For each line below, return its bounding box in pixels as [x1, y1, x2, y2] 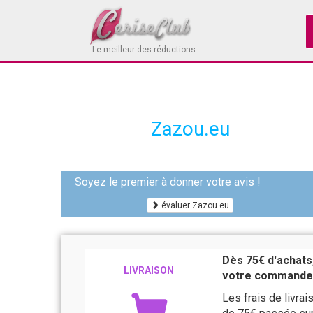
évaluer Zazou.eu [159, 200, 229, 210]
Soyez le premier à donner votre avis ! [75, 175, 261, 189]
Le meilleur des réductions [92, 45, 196, 54]
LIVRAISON [123, 265, 174, 276]
